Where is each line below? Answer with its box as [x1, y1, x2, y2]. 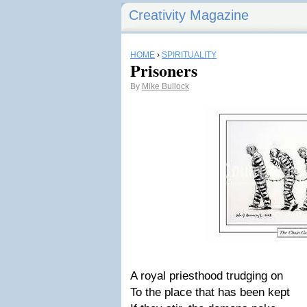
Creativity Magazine [129, 8, 249, 23]
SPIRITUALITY [162, 50, 217, 60]
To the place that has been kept [130, 286, 290, 299]
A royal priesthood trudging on [130, 269, 283, 282]
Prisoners [130, 58, 197, 82]
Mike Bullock [142, 82, 189, 91]
